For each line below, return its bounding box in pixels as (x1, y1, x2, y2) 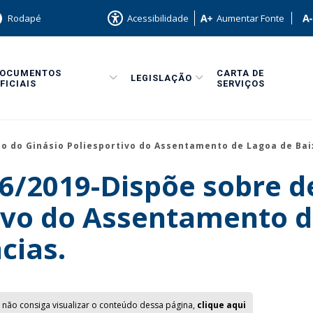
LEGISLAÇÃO (131, 73, 192, 83)
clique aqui (197, 299, 246, 311)
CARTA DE (217, 67, 264, 78)
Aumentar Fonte (217, 12, 284, 24)
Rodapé (8, 12, 41, 24)
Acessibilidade (127, 12, 189, 24)
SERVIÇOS (217, 78, 265, 89)
